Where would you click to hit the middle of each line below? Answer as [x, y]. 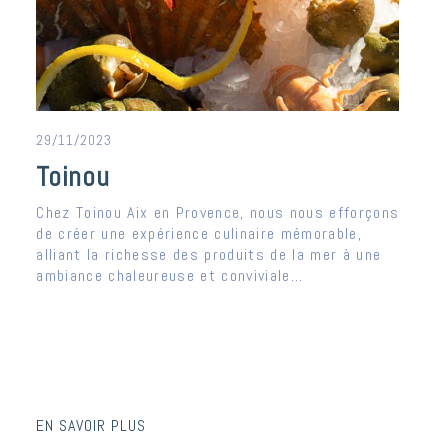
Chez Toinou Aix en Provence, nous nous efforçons [218, 213]
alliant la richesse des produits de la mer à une [209, 255]
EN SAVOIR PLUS [91, 426]
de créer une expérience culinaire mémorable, [199, 234]
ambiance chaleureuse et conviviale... [170, 276]
